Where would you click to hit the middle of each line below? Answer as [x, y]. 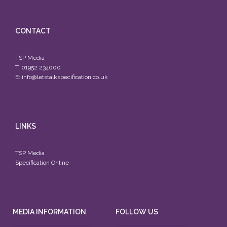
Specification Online [42, 163]
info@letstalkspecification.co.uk [65, 77]
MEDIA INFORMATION [49, 212]
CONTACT [33, 31]
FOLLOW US [137, 212]
